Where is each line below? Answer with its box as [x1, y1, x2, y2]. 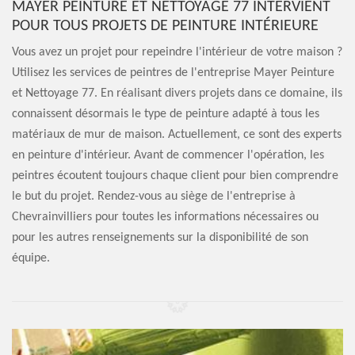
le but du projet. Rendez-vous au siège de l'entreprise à [12, 190, 296, 203]
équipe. [12, 252, 50, 265]
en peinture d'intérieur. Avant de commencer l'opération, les [12, 149, 324, 162]
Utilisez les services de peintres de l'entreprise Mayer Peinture [12, 67, 334, 79]
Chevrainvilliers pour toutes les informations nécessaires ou [12, 211, 319, 223]
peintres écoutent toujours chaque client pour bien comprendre [12, 170, 338, 182]
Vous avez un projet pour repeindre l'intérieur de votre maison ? [12, 46, 342, 59]
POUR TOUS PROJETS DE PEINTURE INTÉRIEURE [12, 18, 319, 34]
